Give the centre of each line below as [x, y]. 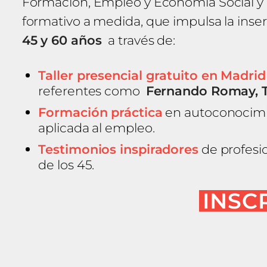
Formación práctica [100, 112]
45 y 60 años [63, 40]
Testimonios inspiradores [118, 149]
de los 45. [66, 164]
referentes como [92, 90]
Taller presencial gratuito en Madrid [152, 75]
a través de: [140, 40]
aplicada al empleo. [97, 127]
